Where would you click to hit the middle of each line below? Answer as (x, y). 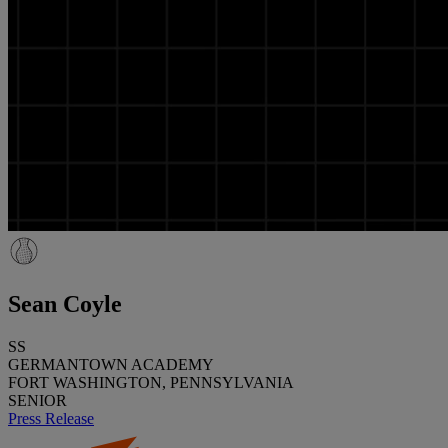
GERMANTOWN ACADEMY (111, 364)
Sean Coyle (65, 303)
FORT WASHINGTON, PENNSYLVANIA (151, 382)
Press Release (51, 418)
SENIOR (37, 400)
